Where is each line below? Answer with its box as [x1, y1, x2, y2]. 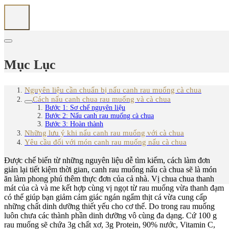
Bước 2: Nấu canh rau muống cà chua [45, 112, 154, 120]
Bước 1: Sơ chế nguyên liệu [45, 104, 125, 112]
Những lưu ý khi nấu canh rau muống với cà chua [25, 128, 184, 138]
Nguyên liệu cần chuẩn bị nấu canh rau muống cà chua [25, 85, 201, 95]
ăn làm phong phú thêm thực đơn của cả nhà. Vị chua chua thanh [4, 174, 214, 184]
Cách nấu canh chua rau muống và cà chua [33, 95, 171, 104]
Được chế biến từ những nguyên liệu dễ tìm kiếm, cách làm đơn [4, 156, 210, 165]
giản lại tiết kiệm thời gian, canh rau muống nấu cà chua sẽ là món [4, 165, 217, 174]
